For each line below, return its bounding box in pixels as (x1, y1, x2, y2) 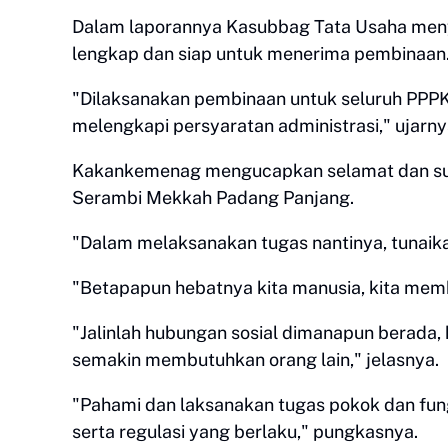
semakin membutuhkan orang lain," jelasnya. (72, 349, 439, 370)
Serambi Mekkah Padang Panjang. (72, 187, 354, 208)
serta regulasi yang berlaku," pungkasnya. (72, 421, 418, 442)
